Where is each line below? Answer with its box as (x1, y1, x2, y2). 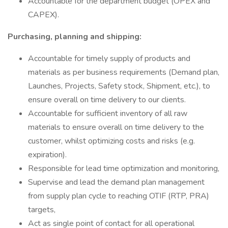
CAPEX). (28, 9, 59, 20)
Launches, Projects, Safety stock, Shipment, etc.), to (28, 80, 210, 92)
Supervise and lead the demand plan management (28, 177, 205, 188)
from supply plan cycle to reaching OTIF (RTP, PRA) (28, 190, 209, 202)
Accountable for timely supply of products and (28, 53, 190, 64)
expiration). (28, 149, 67, 160)
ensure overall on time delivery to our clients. (28, 94, 186, 105)
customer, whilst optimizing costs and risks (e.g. (28, 135, 195, 147)
